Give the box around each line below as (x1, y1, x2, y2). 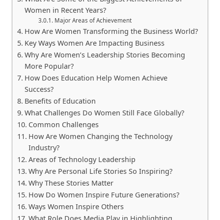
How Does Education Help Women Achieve (24, 73, 167, 82)
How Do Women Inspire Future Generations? (28, 190, 179, 199)
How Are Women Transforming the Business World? (24, 26, 198, 36)
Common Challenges (28, 119, 99, 129)
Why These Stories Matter (28, 178, 113, 188)
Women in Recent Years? (24, 5, 106, 15)
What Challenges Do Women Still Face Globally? (24, 108, 184, 117)
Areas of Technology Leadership (28, 154, 136, 164)
